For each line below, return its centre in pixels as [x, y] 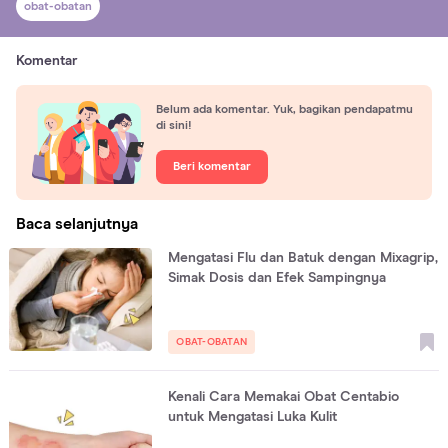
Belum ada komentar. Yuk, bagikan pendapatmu [284, 109]
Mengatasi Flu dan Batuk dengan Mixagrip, [303, 258]
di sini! [174, 125]
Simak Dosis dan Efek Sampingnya [277, 278]
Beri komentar [212, 166]
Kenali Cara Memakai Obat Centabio [284, 397]
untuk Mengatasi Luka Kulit [253, 417]
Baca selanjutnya [77, 224]
